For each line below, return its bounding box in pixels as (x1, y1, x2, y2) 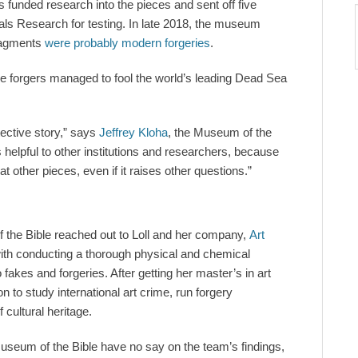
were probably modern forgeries (45, 36, 210, 50)
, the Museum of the (168, 125, 272, 140)
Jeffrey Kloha (99, 125, 168, 140)
